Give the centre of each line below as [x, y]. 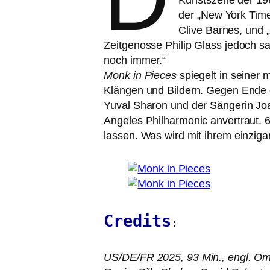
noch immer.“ [135, 60]
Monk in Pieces [142, 75]
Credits [137, 221]
